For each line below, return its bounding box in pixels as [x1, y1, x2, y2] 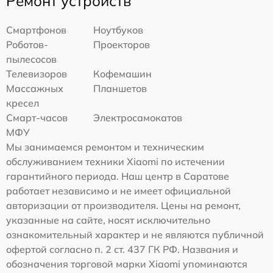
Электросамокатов [93, 112, 183, 124]
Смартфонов [6, 24, 66, 37]
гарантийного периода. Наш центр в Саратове [6, 170, 229, 183]
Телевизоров [6, 68, 67, 80]
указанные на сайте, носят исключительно [6, 214, 210, 227]
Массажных [6, 82, 63, 95]
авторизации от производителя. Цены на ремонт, [6, 199, 241, 212]
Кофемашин [93, 68, 152, 80]
